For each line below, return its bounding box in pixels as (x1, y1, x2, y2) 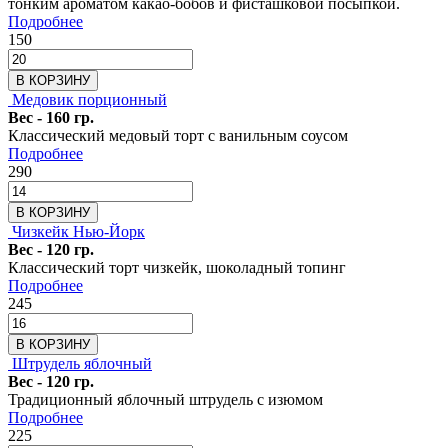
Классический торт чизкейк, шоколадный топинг (8, 258, 346, 276)
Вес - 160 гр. (8, 108, 94, 126)
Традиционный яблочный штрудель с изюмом (8, 390, 323, 408)
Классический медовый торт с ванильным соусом (8, 126, 348, 144)
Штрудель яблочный (12, 354, 152, 372)
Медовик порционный (12, 90, 167, 108)
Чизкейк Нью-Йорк (12, 222, 145, 240)
